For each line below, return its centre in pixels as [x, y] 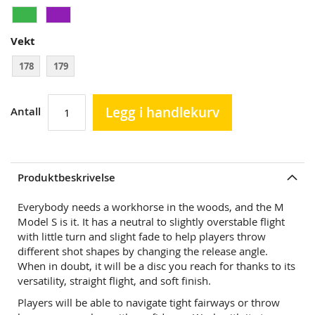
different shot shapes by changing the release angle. [143, 251]
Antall [26, 111]
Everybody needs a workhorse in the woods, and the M [151, 206]
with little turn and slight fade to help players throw [142, 236]
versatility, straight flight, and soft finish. [114, 280]
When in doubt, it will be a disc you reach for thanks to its [156, 265]
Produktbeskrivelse [66, 177]
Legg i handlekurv [162, 112]
